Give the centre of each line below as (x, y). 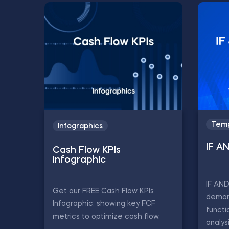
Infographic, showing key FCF (104, 204)
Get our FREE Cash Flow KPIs (103, 191)
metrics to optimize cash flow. (106, 216)
